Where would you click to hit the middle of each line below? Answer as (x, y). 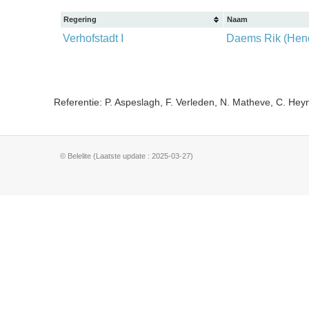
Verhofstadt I (93, 38)
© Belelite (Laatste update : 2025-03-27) (127, 156)
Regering (80, 19)
